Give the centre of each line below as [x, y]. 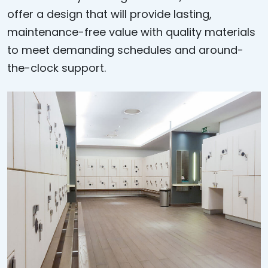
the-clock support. [57, 68]
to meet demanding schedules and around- [125, 50]
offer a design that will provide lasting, [109, 14]
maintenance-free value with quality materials [131, 32]
